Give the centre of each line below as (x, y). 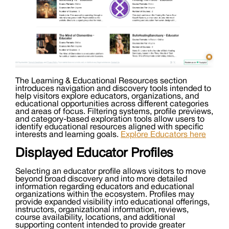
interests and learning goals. (68, 135)
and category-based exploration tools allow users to (110, 120)
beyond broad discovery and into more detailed (101, 180)
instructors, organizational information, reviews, (102, 210)
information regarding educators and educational (105, 187)
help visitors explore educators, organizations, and (107, 97)
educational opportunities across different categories (112, 105)
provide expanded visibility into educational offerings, (112, 203)
